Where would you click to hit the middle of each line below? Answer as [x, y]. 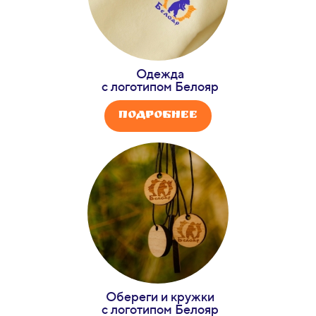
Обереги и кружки [160, 297]
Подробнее [158, 116]
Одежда [160, 74]
